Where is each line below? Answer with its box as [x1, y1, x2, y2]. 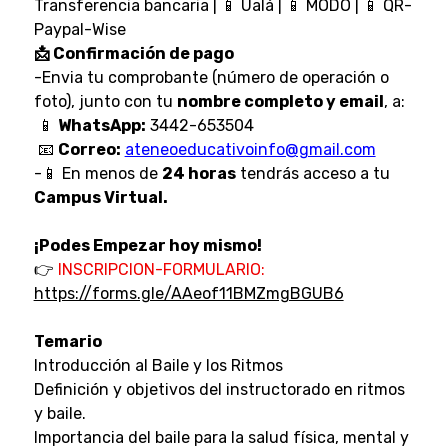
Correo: [57, 139, 121, 159]
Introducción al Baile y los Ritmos [33, 355, 283, 375]
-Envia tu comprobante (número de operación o [33, 67, 389, 87]
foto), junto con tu [33, 91, 177, 111]
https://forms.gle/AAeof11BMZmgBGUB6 [33, 283, 344, 303]
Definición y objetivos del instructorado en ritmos [33, 379, 405, 399]
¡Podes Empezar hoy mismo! [33, 235, 262, 255]
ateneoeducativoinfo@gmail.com [124, 139, 376, 159]
